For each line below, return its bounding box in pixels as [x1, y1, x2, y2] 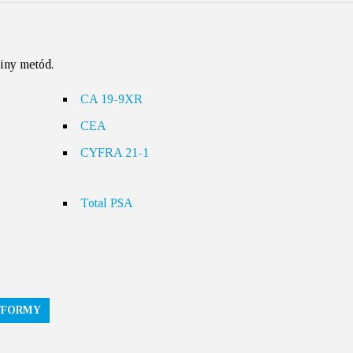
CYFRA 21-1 [80, 146, 150, 159]
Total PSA [80, 196, 134, 210]
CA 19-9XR [80, 92, 143, 106]
